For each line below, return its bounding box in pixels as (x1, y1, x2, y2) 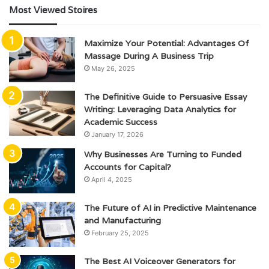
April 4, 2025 (91, 175, 132, 184)
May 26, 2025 (91, 64, 135, 73)
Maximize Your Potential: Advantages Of (84, 38, 249, 49)
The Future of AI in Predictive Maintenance (84, 202, 256, 214)
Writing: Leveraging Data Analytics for (84, 104, 236, 115)
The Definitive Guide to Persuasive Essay (84, 91, 247, 103)
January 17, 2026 (91, 130, 144, 139)
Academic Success (84, 116, 157, 128)
